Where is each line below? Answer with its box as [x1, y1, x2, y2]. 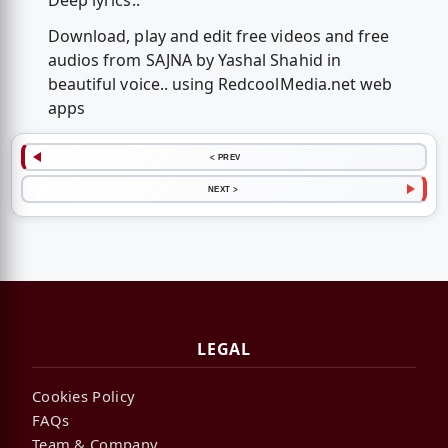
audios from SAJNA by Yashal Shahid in [47, 48, 341, 71]
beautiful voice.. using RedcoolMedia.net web [47, 72, 393, 95]
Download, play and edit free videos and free [47, 24, 390, 47]
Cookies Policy [32, 385, 136, 406]
